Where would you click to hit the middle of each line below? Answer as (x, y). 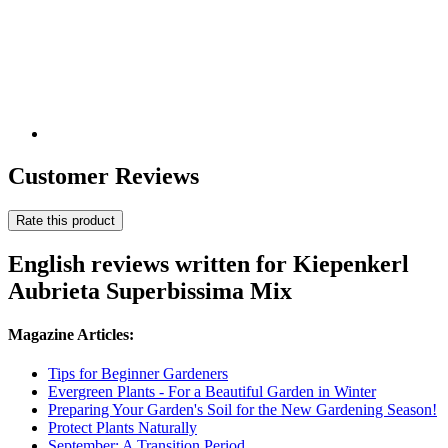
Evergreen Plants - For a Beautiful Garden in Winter (212, 392)
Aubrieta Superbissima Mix (150, 290)
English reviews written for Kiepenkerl (208, 263)
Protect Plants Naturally (122, 428)
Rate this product (65, 220)
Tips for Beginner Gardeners (138, 374)
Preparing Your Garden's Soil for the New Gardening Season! (242, 410)
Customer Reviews (103, 176)
